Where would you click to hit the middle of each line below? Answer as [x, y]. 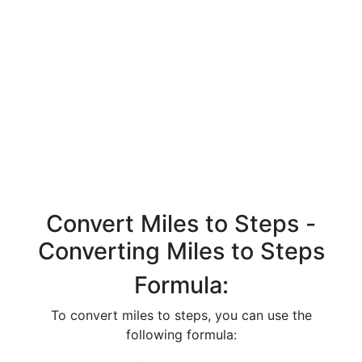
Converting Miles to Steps [181, 251]
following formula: [181, 335]
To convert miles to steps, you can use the [181, 315]
